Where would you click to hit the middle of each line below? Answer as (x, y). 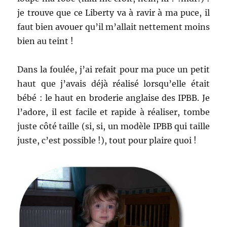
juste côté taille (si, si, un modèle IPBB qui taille (113, 126)
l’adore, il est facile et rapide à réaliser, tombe (113, 112)
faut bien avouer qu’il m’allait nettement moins (113, 27)
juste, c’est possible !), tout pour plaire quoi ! (109, 141)
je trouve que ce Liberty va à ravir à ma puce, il (113, 13)
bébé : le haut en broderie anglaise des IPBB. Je (113, 98)
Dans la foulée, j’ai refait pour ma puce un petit (113, 70)
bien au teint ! (48, 41)
